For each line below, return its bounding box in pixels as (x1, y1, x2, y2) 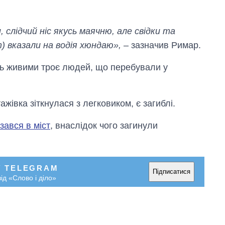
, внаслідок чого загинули (50, 120, 158, 131)
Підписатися (153, 168, 190, 176)
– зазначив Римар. (121, 40, 201, 50)
